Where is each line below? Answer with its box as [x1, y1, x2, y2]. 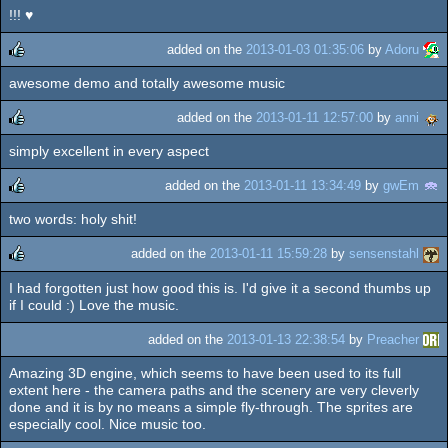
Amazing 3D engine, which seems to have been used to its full [9, 364, 401, 381]
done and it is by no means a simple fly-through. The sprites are [9, 398, 413, 415]
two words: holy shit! [9, 211, 137, 228]
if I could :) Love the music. [9, 296, 179, 313]
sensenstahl [349, 246, 419, 262]
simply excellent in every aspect [9, 143, 209, 160]
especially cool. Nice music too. [9, 415, 206, 432]
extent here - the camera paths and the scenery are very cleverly [9, 381, 419, 398]
